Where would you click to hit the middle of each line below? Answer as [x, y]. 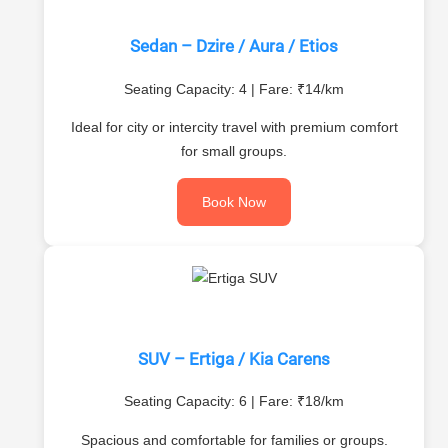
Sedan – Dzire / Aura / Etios [234, 46]
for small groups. [234, 151]
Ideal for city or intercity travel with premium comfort [234, 127]
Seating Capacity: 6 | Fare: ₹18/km [234, 401]
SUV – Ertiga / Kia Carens [234, 358]
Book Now [234, 201]
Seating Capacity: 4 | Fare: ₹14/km [234, 89]
